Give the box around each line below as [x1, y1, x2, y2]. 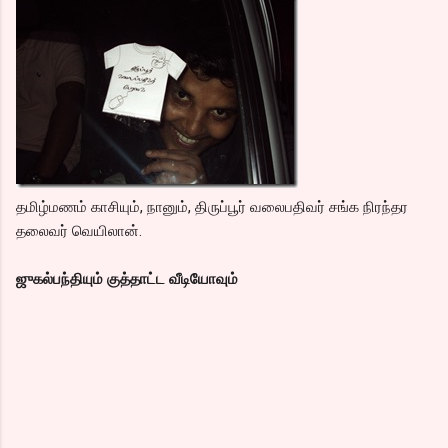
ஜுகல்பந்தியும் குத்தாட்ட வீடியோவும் [16, 270, 238, 289]
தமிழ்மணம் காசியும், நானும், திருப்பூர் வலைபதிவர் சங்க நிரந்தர [16, 198, 408, 217]
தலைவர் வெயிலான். [16, 222, 142, 241]
